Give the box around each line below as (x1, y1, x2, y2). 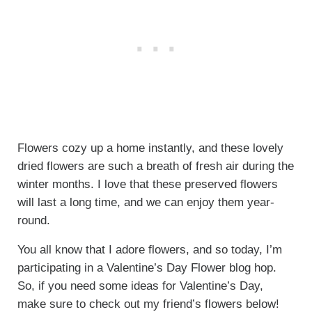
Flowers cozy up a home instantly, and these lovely (17, 141, 283, 155)
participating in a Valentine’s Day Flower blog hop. (17, 261, 276, 275)
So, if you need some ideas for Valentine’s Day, (17, 279, 263, 293)
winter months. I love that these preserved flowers (17, 178, 278, 192)
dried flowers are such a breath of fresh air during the (17, 159, 294, 173)
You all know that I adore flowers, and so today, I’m (17, 243, 282, 257)
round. (17, 214, 50, 228)
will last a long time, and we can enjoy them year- (17, 196, 274, 210)
